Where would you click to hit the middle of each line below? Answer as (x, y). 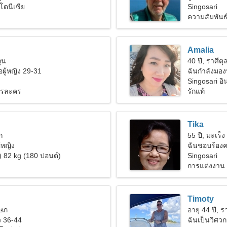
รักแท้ (196, 91)
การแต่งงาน (206, 166)
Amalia (201, 50)
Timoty (201, 199)
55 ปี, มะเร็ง (206, 135)
